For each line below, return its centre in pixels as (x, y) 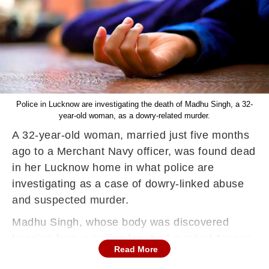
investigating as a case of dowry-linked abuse (128, 184)
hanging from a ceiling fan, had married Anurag (132, 238)
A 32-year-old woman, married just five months (131, 135)
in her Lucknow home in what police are (113, 168)
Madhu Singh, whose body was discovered (121, 222)
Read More (136, 249)
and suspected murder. (71, 200)
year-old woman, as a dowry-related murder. (134, 116)
